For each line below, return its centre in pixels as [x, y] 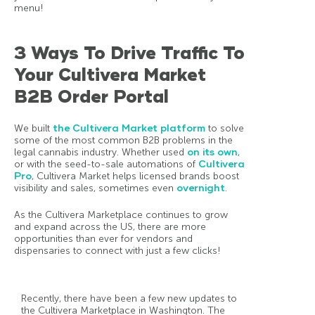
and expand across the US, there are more [110, 227]
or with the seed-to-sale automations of [106, 165]
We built [33, 129]
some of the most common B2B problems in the [123, 141]
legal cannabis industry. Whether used [101, 153]
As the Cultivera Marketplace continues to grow [121, 215]
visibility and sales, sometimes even [95, 188]
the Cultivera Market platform [129, 129]
